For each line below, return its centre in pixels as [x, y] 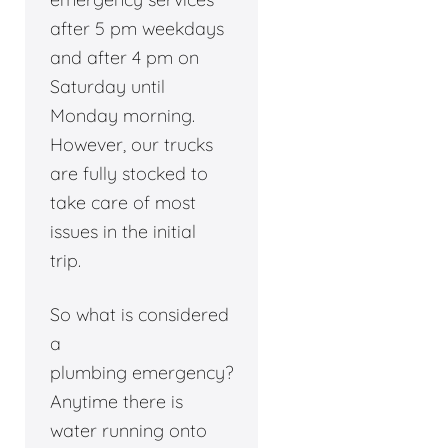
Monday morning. [122, 116]
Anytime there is [116, 402]
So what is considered [139, 315]
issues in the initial [123, 232]
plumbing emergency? [141, 373]
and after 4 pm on [124, 58]
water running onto [128, 431]
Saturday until [107, 87]
